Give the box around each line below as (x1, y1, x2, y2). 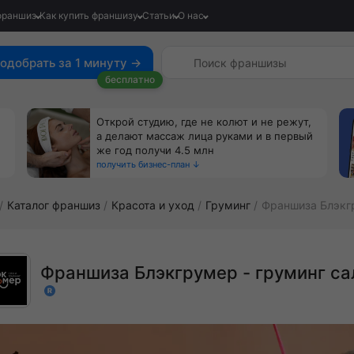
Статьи (141, 9, 175, 21)
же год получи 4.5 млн (96, 144, 214, 156)
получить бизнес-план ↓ (96, 159, 201, 170)
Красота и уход (111, 198, 194, 212)
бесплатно (105, 73, 156, 85)
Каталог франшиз (7, 198, 100, 212)
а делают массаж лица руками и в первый (96, 130, 313, 142)
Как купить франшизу (40, 9, 138, 21)
